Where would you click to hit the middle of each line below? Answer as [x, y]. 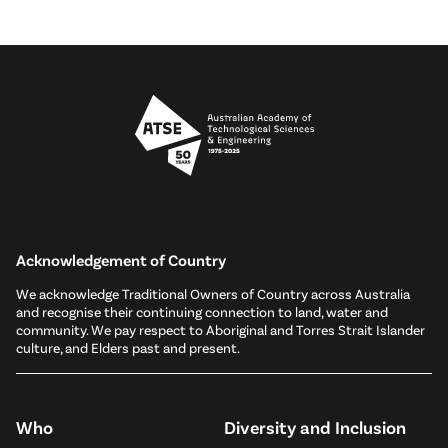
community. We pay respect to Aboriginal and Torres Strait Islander [220, 329]
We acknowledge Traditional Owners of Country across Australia [213, 293]
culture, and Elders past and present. [128, 347]
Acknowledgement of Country [121, 259]
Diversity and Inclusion [315, 426]
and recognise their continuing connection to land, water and [202, 311]
